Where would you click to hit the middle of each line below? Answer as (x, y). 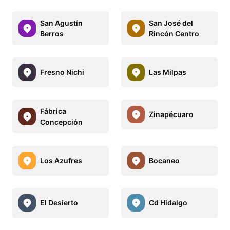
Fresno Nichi (62, 72)
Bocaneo (164, 161)
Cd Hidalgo (168, 203)
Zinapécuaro (171, 114)
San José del (171, 23)
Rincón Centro (174, 33)
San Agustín (61, 23)
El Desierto (59, 203)
